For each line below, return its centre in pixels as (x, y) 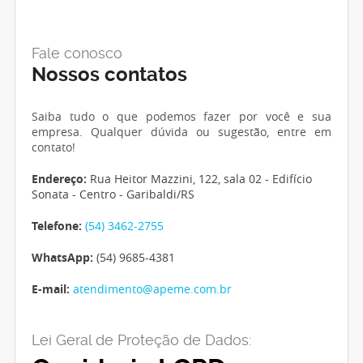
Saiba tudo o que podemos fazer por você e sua (181, 116)
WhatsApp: (62, 257)
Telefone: (57, 226)
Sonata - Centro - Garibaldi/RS (113, 194)
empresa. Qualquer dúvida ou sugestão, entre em (181, 132)
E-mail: (51, 289)
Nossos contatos (109, 75)
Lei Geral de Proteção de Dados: (141, 340)
